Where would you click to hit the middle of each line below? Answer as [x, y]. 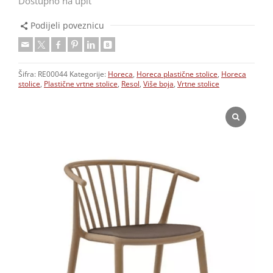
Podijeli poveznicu [67, 25]
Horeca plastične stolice [177, 74]
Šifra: [28, 74]
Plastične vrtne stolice [81, 83]
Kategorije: [89, 74]
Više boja [158, 83]
